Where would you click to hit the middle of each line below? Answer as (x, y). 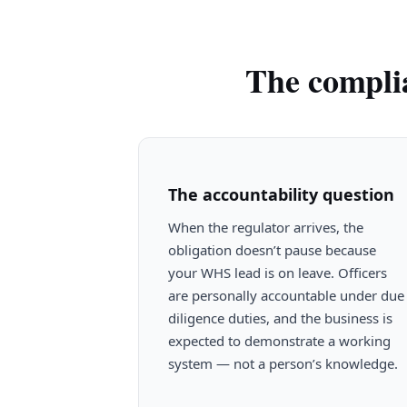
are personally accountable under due (286, 295)
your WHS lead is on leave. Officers (278, 272)
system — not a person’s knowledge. (283, 363)
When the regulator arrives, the (266, 227)
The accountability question (281, 194)
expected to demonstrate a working (279, 340)
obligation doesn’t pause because (272, 249)
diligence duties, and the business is (280, 318)
